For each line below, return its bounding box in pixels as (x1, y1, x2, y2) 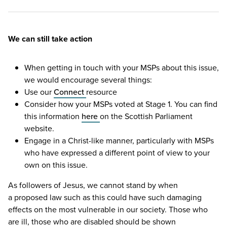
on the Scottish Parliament (100, 110, 193, 122)
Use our (24, 86, 54, 97)
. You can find (170, 98, 217, 109)
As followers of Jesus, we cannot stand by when (8, 179, 178, 191)
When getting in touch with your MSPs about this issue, (24, 61, 219, 73)
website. (24, 122, 54, 134)
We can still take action (8, 32, 92, 45)
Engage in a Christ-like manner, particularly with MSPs (24, 134, 214, 146)
